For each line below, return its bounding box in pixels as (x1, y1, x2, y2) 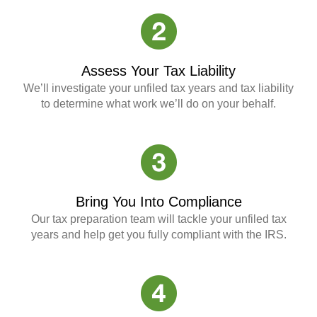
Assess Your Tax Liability (81, 62, 236, 79)
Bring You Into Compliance (75, 193, 242, 209)
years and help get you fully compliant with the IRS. (30, 228, 287, 241)
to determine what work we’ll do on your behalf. (41, 97, 276, 110)
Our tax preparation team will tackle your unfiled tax (30, 212, 287, 225)
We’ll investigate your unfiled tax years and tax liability (23, 81, 294, 94)
